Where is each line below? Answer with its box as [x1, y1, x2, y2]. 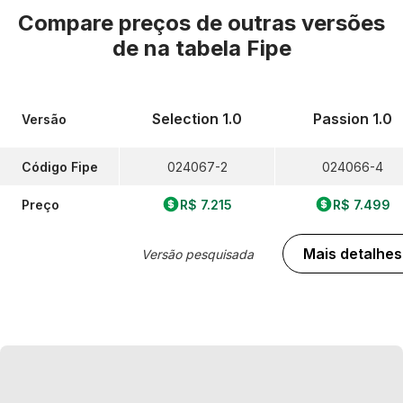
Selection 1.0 [152, 110, 242, 128]
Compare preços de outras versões [18, 10, 385, 36]
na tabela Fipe [143, 35, 291, 61]
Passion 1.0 [313, 110, 392, 128]
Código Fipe [22, 158, 98, 175]
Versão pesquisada [140, 246, 254, 262]
